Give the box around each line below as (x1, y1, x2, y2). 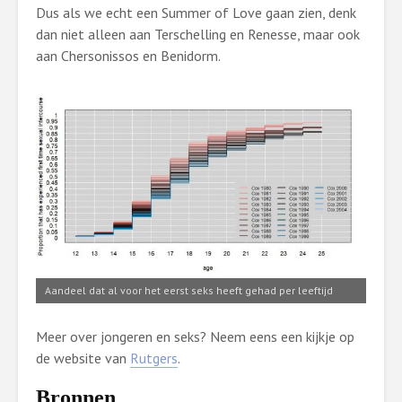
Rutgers (130, 348, 178, 367)
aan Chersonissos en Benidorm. (36, 47, 221, 65)
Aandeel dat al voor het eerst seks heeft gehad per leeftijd (45, 283, 333, 297)
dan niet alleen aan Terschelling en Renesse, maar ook (36, 25, 360, 43)
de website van (36, 348, 130, 367)
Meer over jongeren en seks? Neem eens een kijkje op (36, 327, 354, 345)
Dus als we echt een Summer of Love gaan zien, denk (36, 4, 356, 22)
